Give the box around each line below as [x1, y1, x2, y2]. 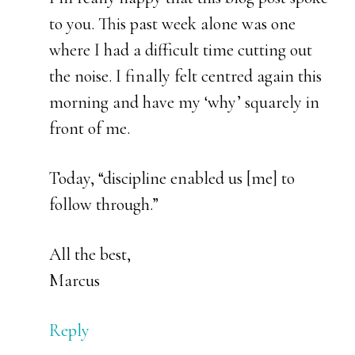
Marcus [49, 270, 101, 291]
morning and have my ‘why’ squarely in [49, 92, 320, 113]
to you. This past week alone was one [49, 13, 296, 34]
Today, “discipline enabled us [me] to [49, 168, 296, 189]
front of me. [49, 118, 131, 139]
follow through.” [49, 194, 159, 215]
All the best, [49, 244, 132, 265]
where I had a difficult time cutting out [49, 40, 313, 60]
